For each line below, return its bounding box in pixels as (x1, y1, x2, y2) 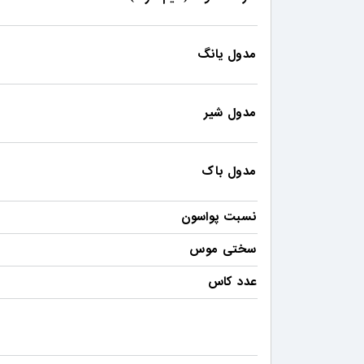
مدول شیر (204, 103, 256, 123)
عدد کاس (207, 272, 256, 292)
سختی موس (189, 240, 256, 260)
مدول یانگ (197, 45, 256, 65)
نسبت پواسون (180, 207, 256, 227)
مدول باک (201, 162, 256, 182)
